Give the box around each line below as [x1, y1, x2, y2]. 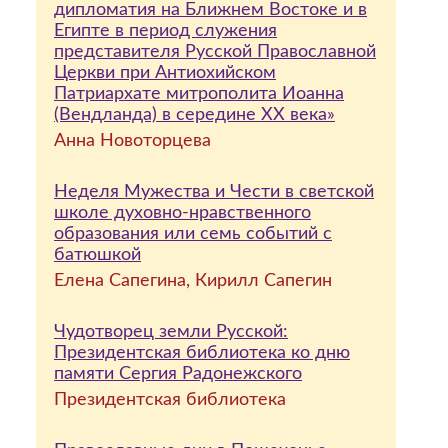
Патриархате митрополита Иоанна [54, 85, 344, 103]
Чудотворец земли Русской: [54, 323, 288, 341]
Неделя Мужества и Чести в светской [54, 183, 374, 201]
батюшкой [54, 246, 141, 264]
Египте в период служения [54, 22, 277, 40]
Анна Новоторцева [54, 132, 211, 150]
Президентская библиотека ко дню [54, 344, 350, 362]
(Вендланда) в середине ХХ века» [54, 106, 335, 124]
